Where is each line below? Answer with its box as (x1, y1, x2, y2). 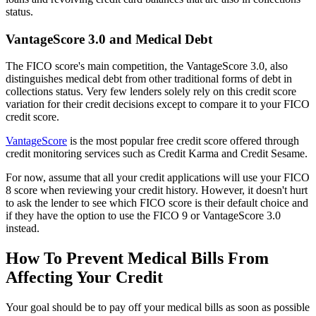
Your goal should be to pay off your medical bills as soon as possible (6, 301, 310, 314)
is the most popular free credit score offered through (67, 135, 299, 147)
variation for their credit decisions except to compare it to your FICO (6, 98, 310, 111)
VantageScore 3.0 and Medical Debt (6, 31, 212, 47)
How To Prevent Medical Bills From (6, 249, 269, 268)
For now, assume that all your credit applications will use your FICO (6, 171, 310, 184)
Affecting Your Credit (6, 268, 163, 287)
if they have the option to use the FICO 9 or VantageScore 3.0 (6, 209, 281, 222)
